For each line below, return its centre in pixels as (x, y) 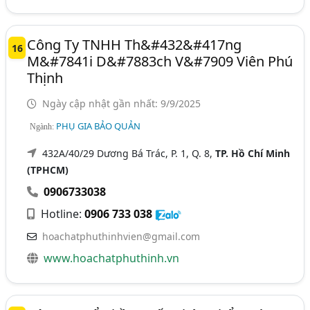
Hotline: (62, 214)
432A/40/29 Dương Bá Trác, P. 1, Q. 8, (129, 154)
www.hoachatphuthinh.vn (112, 258)
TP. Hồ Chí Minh (253, 154)
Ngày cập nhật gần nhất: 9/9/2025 (120, 104)
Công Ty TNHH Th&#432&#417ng (135, 45)
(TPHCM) (48, 170)
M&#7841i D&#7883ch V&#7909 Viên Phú (160, 62)
